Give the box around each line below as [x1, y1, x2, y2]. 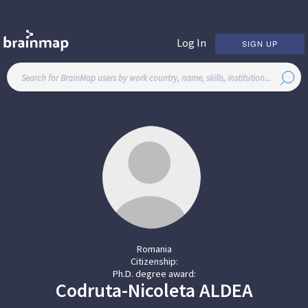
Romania [136, 243, 172, 255]
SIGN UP [242, 37, 278, 49]
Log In [177, 35, 206, 49]
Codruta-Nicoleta [55, 278, 195, 302]
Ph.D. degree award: [112, 267, 196, 280]
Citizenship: [130, 255, 178, 267]
